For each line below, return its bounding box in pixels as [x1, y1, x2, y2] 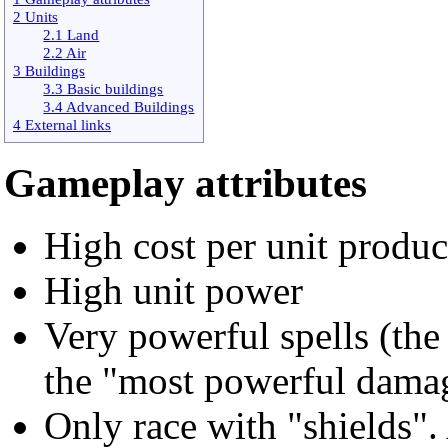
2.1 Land [43, 25, 100, 43]
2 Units [13, 7, 58, 25]
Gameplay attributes [4, 160, 367, 207]
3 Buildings [13, 61, 85, 79]
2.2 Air [43, 43, 87, 61]
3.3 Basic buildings [43, 79, 164, 97]
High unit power [44, 269, 303, 313]
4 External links [13, 115, 111, 133]
